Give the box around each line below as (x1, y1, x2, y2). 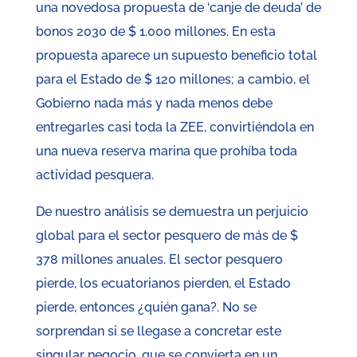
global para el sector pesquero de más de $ (35, 228, 298, 244)
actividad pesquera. (35, 167, 154, 183)
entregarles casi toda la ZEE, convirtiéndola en (35, 120, 314, 135)
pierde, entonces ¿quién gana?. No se (35, 300, 257, 316)
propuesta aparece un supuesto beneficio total (35, 48, 317, 64)
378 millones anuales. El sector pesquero (35, 252, 283, 268)
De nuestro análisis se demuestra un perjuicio (35, 204, 308, 220)
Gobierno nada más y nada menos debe (35, 96, 273, 112)
